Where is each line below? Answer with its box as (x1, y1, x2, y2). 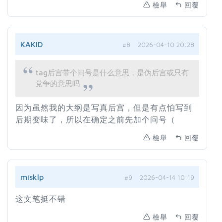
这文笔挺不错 (15, 194, 66, 204)
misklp (20, 172, 44, 182)
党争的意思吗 (35, 79, 80, 88)
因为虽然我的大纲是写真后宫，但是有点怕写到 (15, 103, 192, 112)
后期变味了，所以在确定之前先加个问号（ (15, 115, 175, 124)
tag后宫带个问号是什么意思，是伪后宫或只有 (35, 68, 189, 77)
